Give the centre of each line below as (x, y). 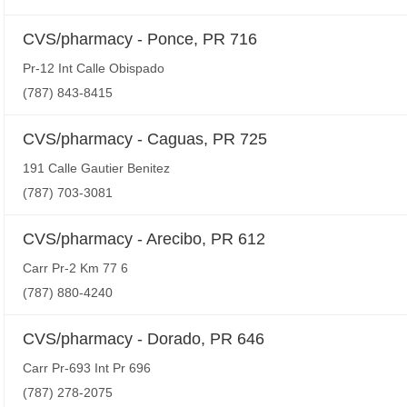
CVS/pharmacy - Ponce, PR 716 (140, 39)
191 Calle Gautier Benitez (96, 168)
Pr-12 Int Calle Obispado (94, 68)
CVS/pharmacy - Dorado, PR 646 (144, 339)
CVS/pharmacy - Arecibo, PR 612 (144, 239)
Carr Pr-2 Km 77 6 (75, 268)
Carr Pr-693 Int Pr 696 (87, 368)
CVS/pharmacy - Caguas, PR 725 (145, 139)
